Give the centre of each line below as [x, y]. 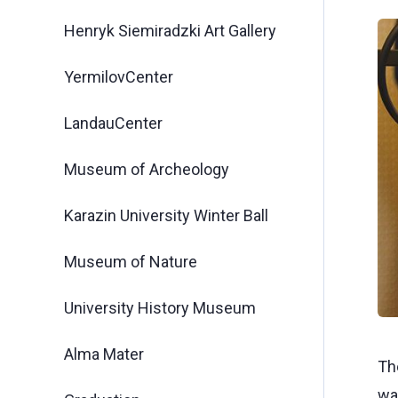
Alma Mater [104, 354]
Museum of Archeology [147, 169]
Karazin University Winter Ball [166, 215]
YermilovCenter [119, 77]
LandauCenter [113, 123]
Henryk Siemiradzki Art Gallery [170, 31]
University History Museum [160, 308]
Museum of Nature [131, 262]
